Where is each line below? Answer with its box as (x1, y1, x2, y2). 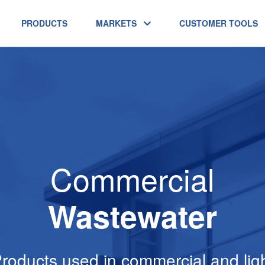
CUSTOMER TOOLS (179, 17, 258, 29)
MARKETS (96, 17, 137, 29)
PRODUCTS (21, 17, 67, 29)
